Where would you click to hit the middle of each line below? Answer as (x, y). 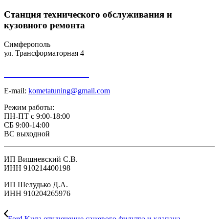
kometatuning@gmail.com (69, 90)
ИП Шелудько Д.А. (36, 184)
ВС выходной (27, 133)
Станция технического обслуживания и (88, 14)
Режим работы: (29, 107)
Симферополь (27, 44)
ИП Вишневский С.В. (41, 159)
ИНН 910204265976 (37, 193)
